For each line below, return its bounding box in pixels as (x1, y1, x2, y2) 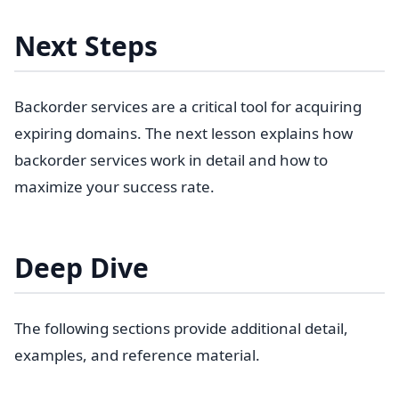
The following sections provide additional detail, (14, 318, 348, 338)
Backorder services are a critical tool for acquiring (14, 96, 362, 117)
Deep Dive (14, 249, 149, 286)
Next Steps (14, 28, 158, 64)
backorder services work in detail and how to (14, 150, 328, 170)
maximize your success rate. (14, 176, 215, 197)
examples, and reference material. (14, 345, 260, 365)
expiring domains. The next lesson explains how (14, 123, 353, 143)
